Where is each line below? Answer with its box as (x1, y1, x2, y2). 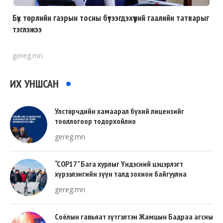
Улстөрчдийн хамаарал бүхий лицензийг (55, 106, 184, 116)
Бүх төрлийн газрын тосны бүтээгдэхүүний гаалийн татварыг (12, 12, 209, 24)
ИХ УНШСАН (10, 77, 59, 91)
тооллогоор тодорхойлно (55, 116, 136, 126)
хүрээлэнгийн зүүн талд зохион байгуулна (55, 169, 187, 179)
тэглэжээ (12, 23, 42, 35)
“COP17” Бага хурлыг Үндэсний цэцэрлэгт (55, 159, 183, 169)
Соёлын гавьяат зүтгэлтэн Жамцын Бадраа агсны (55, 212, 213, 222)
